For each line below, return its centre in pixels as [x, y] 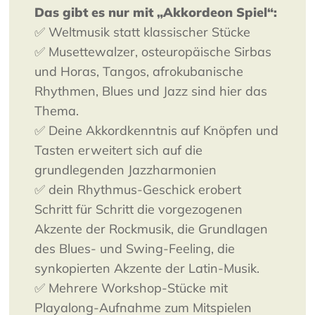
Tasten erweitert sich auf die [119, 150]
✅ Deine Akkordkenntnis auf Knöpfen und [157, 131]
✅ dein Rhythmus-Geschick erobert [138, 190]
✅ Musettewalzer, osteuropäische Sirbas [153, 52]
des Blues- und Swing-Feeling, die [135, 249]
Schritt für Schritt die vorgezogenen [139, 210]
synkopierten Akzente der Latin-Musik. [147, 269]
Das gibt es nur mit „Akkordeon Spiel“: [156, 13]
